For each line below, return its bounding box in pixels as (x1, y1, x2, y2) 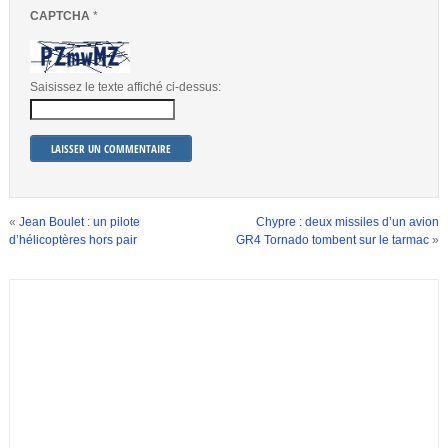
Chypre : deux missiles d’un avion (256, 215, 440, 230)
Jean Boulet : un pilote (18, 215, 140, 230)
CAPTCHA (29, 9, 93, 23)
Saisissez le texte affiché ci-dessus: (29, 80, 221, 95)
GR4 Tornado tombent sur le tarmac (236, 233, 430, 248)
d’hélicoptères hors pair (8, 233, 137, 248)
